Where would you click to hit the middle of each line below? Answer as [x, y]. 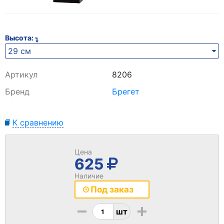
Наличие [89, 176]
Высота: [20, 38]
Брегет [126, 91]
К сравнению [38, 122]
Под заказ [112, 189]
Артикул [21, 74]
